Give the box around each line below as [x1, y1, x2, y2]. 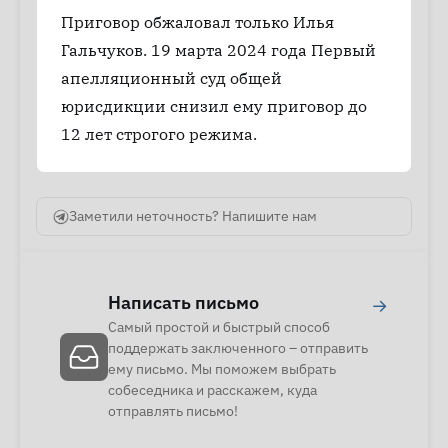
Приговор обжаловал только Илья [61, 12, 334, 32]
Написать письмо [108, 291, 259, 314]
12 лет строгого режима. [61, 124, 257, 144]
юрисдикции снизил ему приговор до [61, 96, 367, 116]
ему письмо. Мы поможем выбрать [108, 360, 336, 378]
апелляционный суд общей [61, 68, 282, 88]
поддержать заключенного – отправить [108, 339, 368, 357]
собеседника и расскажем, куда [108, 381, 317, 399]
